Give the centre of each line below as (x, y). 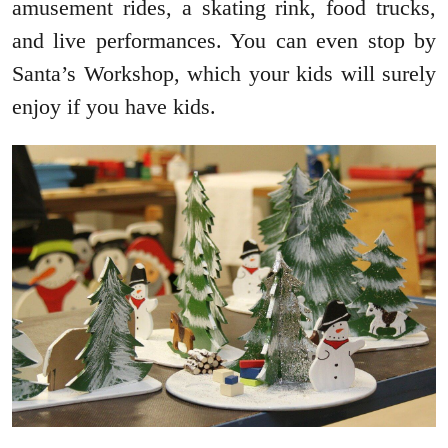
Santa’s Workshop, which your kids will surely (224, 73)
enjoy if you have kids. (114, 106)
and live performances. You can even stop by (224, 40)
